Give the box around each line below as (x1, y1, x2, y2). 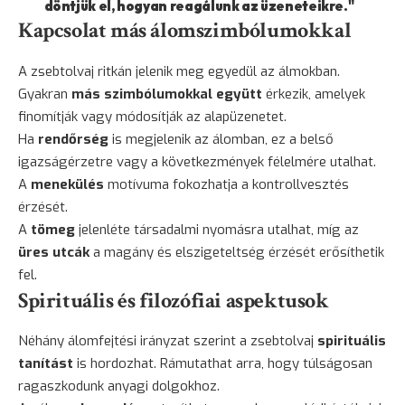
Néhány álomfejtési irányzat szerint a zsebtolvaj (18, 331, 317, 350)
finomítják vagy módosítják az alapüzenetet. (18, 107, 287, 126)
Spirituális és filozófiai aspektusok (18, 286, 329, 315)
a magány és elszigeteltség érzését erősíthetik (89, 242, 384, 261)
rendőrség (38, 129, 108, 148)
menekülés (31, 174, 104, 193)
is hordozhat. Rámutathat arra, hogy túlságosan (73, 353, 372, 372)
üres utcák (18, 242, 89, 261)
